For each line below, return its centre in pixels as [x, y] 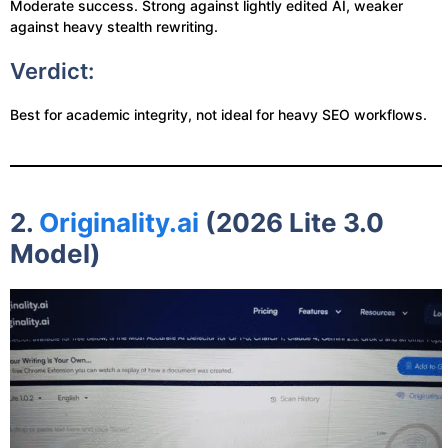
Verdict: [52, 71]
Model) [55, 253]
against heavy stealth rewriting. [114, 26]
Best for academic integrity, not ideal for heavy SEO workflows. [218, 114]
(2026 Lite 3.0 [291, 222]
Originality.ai [119, 222]
